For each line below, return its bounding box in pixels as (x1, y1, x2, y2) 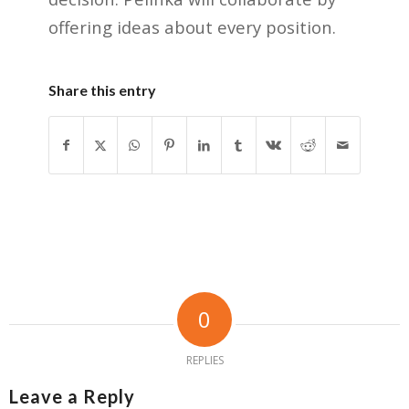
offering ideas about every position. (47, 15, 336, 38)
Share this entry (47, 81, 156, 100)
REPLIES (185, 352, 224, 369)
